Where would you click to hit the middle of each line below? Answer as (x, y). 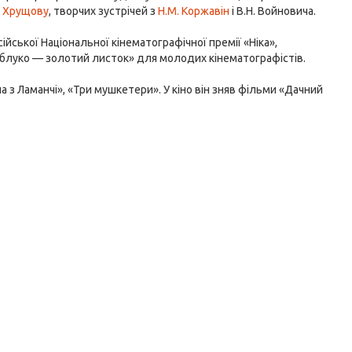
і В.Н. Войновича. (273, 11)
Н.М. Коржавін (194, 11)
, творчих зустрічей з (104, 11)
